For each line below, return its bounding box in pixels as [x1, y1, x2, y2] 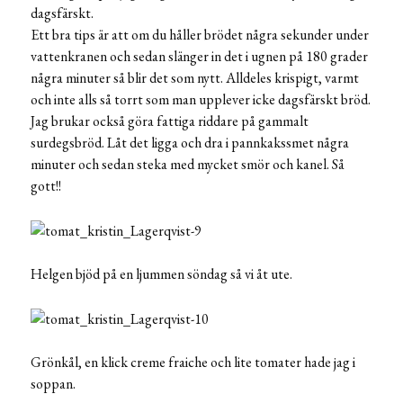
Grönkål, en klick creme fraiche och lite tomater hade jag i [31, 352, 355, 372]
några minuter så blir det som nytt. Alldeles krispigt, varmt [31, 68, 359, 88]
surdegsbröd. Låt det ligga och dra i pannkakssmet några [31, 133, 349, 153]
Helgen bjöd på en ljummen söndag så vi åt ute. [31, 264, 292, 283]
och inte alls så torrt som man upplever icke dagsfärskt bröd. [31, 90, 371, 110]
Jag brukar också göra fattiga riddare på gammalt [31, 112, 309, 131]
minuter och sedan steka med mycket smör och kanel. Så [31, 155, 345, 175]
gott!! [31, 176, 61, 196]
